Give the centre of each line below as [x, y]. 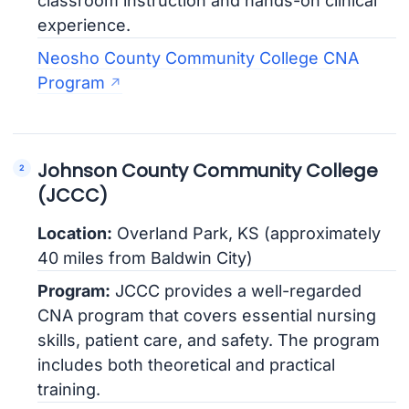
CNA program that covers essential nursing [207, 315]
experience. [84, 25]
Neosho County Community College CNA [199, 58]
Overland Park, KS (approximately [247, 233]
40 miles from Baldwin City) [146, 257]
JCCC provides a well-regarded [236, 290]
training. [69, 389]
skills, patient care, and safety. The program [209, 340]
